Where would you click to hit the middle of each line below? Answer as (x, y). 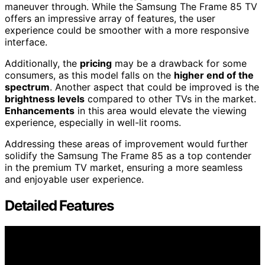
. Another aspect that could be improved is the (154, 87)
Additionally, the (42, 63)
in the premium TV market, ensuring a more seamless (124, 167)
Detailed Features (59, 205)
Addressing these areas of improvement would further (126, 143)
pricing (96, 63)
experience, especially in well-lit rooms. (93, 122)
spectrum (27, 87)
